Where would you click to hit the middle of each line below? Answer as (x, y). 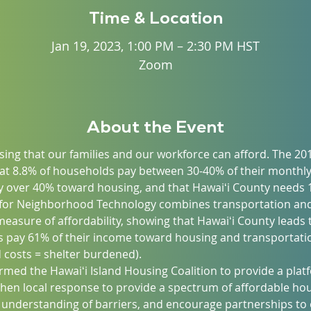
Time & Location (155, 18)
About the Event (155, 127)
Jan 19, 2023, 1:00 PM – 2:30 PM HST (155, 46)
